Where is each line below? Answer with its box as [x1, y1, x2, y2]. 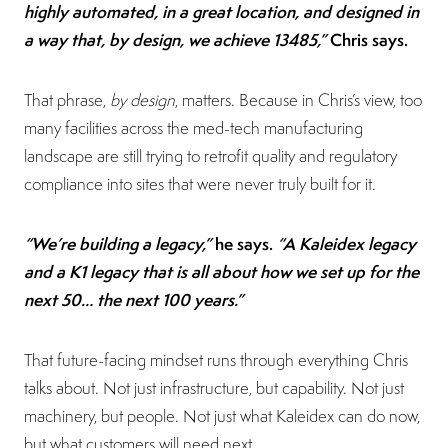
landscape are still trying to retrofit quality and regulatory [24, 144, 397, 167]
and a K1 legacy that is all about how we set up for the [24, 259, 419, 283]
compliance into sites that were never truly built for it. [24, 172, 376, 195]
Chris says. [330, 27, 408, 51]
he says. [215, 231, 277, 255]
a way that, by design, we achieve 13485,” [24, 27, 330, 51]
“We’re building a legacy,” [24, 231, 215, 255]
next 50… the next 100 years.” [24, 287, 243, 311]
